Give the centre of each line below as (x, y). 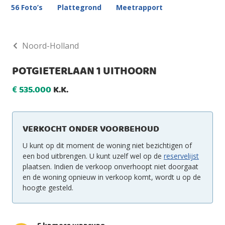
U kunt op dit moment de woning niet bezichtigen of (107, 145)
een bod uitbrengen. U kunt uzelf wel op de (93, 156)
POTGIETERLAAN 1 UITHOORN (84, 71)
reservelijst (181, 156)
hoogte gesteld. (48, 187)
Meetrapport (139, 7)
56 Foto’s (27, 7)
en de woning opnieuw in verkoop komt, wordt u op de (112, 177)
